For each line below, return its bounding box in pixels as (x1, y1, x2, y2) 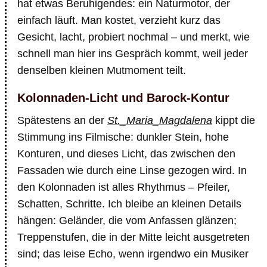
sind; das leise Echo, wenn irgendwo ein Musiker (17, 248, 249, 260)
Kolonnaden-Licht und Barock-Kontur (17, 91, 229, 104)
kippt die (212, 114, 255, 126)
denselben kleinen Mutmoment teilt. (17, 64, 186, 76)
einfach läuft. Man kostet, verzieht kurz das (17, 14, 221, 26)
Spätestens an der (17, 114, 107, 126)
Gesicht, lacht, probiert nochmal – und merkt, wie (17, 31, 250, 43)
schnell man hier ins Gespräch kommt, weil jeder (17, 48, 248, 60)
